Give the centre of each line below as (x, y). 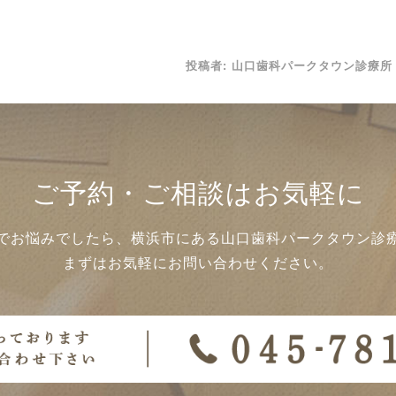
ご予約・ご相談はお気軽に (198, 194)
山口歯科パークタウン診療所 (312, 65)
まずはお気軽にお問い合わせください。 (198, 263)
